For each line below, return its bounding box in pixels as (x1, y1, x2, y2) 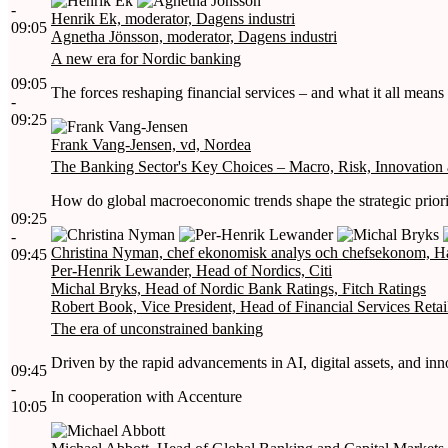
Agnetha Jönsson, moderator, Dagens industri (51, 27, 337, 45)
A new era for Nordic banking (51, 49, 241, 67)
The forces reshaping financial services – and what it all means (51, 83, 444, 101)
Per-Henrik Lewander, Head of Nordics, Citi (51, 261, 332, 279)
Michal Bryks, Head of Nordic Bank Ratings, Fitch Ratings (51, 279, 426, 297)
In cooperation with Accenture (51, 387, 242, 405)
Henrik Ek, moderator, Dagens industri (51, 9, 295, 27)
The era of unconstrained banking (51, 319, 263, 337)
